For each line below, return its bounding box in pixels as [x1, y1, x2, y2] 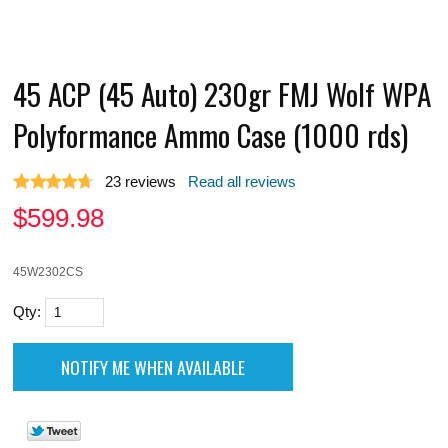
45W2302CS [13, 264, 84, 278]
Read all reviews [188, 173, 297, 190]
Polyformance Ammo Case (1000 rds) [13, 112, 409, 156]
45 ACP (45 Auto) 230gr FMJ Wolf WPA [13, 71, 432, 115]
